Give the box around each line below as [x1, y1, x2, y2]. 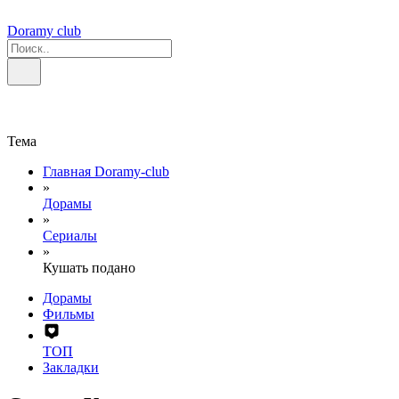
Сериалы [43, 228, 97, 243]
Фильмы [43, 306, 94, 322]
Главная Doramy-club [43, 164, 169, 179]
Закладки [43, 360, 99, 375]
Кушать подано [43, 260, 135, 275]
